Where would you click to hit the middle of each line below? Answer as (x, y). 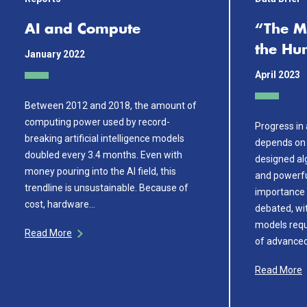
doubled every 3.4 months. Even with (103, 155)
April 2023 (278, 75)
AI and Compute (83, 29)
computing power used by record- (97, 122)
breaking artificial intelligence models (105, 138)
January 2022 (55, 54)
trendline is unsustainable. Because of (107, 187)
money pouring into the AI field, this (100, 171)
